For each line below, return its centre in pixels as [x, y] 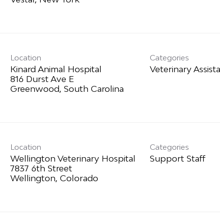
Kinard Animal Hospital [56, 69]
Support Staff [178, 159]
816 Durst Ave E [42, 79]
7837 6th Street [41, 168]
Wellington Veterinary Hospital [73, 159]
